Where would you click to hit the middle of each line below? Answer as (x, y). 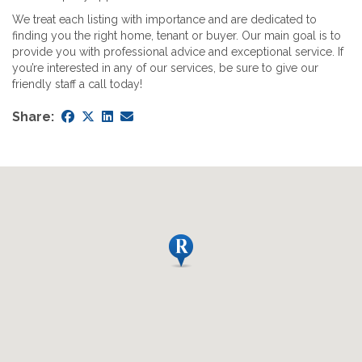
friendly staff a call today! (77, 84)
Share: (33, 116)
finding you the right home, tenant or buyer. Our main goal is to (177, 35)
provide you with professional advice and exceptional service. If (178, 51)
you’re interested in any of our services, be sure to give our (165, 67)
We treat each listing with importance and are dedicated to (164, 19)
